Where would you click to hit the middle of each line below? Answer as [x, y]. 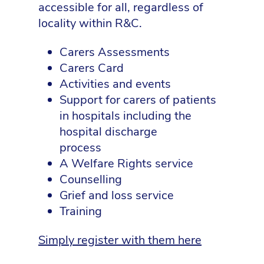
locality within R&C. [90, 23]
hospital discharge [108, 132]
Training [81, 212]
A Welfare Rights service [126, 164]
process [80, 148]
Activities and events [115, 84]
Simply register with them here [120, 240]
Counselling [91, 180]
